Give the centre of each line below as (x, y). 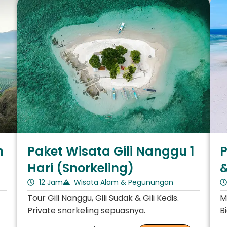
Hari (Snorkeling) (81, 168)
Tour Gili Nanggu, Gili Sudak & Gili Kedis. (103, 198)
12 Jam (51, 182)
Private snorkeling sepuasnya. (86, 210)
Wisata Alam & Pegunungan (124, 182)
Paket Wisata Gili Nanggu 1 (111, 151)
